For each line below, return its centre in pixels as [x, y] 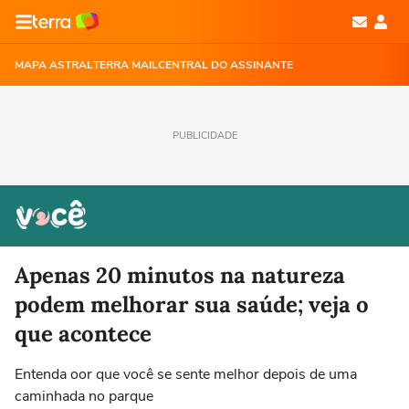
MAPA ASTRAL [54, 65]
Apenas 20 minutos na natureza [180, 275]
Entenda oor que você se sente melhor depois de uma [186, 374]
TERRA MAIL [126, 65]
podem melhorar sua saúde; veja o [192, 304]
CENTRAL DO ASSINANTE [225, 65]
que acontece [83, 334]
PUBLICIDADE [204, 136]
